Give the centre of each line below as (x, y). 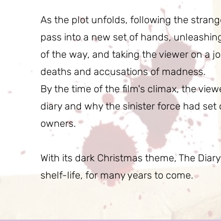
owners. (58, 123)
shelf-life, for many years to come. (118, 175)
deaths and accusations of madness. (126, 72)
